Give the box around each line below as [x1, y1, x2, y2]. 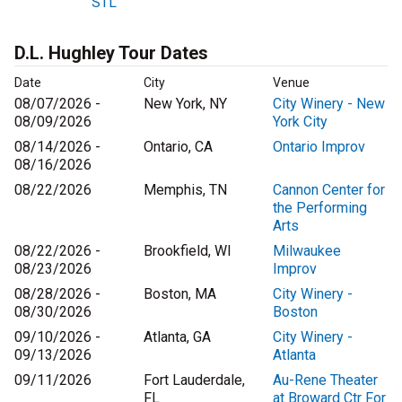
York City [273, 113, 328, 131]
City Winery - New [273, 95, 385, 113]
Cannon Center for [273, 181, 385, 199]
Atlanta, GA [144, 328, 211, 346]
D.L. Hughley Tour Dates [14, 42, 208, 65]
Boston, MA [144, 285, 216, 303]
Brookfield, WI [144, 242, 232, 260]
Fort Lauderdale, [144, 371, 245, 389]
